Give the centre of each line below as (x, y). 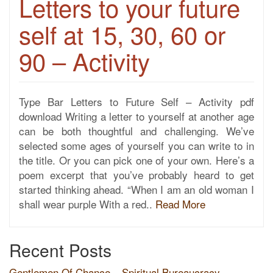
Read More (180, 204)
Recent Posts (60, 250)
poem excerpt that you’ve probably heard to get (136, 175)
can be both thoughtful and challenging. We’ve (136, 131)
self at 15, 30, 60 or (122, 34)
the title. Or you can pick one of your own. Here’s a (136, 160)
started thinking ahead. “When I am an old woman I (136, 189)
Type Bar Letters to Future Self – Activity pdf (136, 101)
